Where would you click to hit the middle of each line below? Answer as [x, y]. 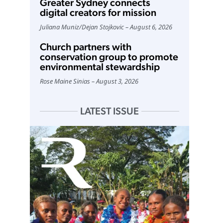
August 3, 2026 [117, 81]
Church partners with [85, 47]
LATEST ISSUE [109, 111]
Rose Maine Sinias [65, 81]
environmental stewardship [100, 67]
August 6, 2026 [151, 27]
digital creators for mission [98, 13]
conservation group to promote [109, 57]
